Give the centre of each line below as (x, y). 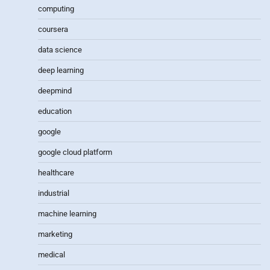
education (55, 111)
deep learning (61, 70)
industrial (54, 193)
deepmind (55, 90)
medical (52, 254)
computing (56, 8)
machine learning (67, 213)
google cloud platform (75, 152)
